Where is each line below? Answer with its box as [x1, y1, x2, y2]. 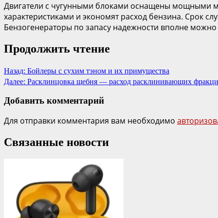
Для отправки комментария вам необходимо [4, 115, 177, 127]
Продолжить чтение [4, 42, 110, 55]
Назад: [4, 66, 25, 75]
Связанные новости [4, 135, 109, 148]
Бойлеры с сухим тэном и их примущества [25, 66, 169, 75]
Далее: [4, 77, 25, 86]
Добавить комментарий [4, 95, 104, 106]
